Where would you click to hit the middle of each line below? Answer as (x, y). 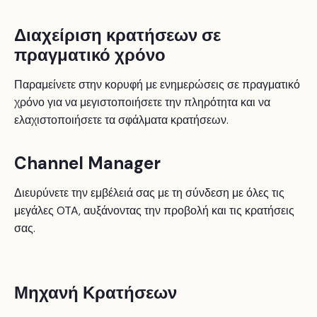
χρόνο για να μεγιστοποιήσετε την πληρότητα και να (142, 103)
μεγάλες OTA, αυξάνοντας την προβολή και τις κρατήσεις (154, 211)
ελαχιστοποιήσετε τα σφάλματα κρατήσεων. (121, 120)
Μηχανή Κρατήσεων (96, 293)
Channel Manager (87, 163)
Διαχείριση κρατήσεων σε (117, 35)
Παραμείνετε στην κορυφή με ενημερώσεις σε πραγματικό (157, 85)
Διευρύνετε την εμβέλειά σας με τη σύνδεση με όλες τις (149, 193)
